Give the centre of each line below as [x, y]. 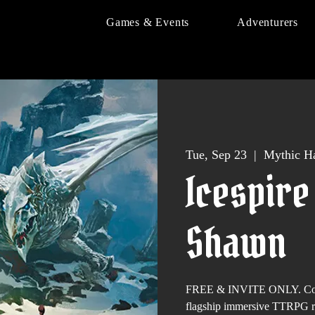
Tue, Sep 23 [216, 155]
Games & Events [148, 22]
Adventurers [268, 22]
